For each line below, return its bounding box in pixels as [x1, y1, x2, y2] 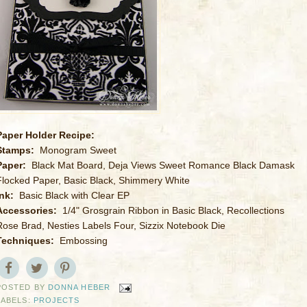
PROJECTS [33, 295, 80, 304]
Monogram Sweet [40, 145, 116, 156]
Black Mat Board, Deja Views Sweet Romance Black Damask [32, 160, 295, 171]
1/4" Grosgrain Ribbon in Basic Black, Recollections [62, 205, 284, 216]
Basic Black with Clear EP [19, 190, 130, 201]
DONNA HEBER [47, 283, 110, 292]
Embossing [60, 235, 108, 246]
